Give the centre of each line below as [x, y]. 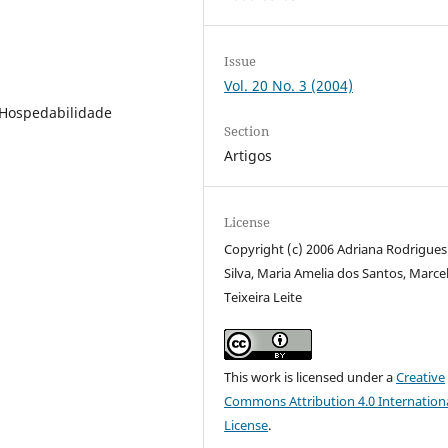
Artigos [248, 156]
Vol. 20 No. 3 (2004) [289, 85]
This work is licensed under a [310, 377]
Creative [421, 377]
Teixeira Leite [263, 297]
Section [247, 131]
